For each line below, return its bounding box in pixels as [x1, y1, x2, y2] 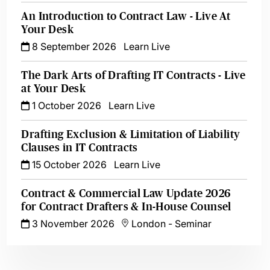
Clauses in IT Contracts [21, 142, 138, 154]
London [131, 218, 166, 230]
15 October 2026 [30, 159, 107, 171]
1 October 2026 [30, 99, 102, 111]
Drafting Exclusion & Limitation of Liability [21, 128, 240, 140]
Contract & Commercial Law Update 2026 [21, 187, 231, 199]
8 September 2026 [30, 40, 117, 52]
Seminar [175, 218, 212, 230]
